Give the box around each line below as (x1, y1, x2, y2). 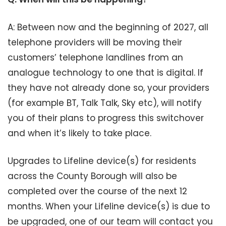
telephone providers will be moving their (8, 36, 182, 48)
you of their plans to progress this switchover (8, 112, 204, 124)
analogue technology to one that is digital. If (8, 67, 203, 79)
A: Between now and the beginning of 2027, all (8, 21, 208, 33)
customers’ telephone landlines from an (8, 51, 183, 64)
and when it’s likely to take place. (8, 127, 151, 139)
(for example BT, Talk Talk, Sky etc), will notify (8, 97, 202, 109)
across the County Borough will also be (8, 170, 177, 182)
